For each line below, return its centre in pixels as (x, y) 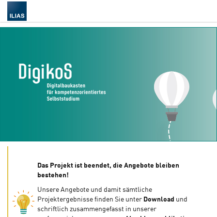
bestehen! (53, 175)
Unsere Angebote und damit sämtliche (95, 190)
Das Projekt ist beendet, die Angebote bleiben (108, 166)
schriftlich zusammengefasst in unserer (97, 209)
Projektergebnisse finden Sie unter (90, 200)
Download (160, 200)
